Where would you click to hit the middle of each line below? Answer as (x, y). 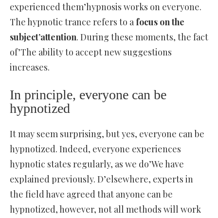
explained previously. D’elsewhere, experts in (101, 179)
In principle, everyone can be (88, 95)
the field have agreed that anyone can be (91, 194)
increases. (30, 67)
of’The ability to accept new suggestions (91, 52)
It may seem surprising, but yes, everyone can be (107, 134)
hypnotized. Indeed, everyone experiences (95, 149)
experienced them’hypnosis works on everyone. (106, 7)
